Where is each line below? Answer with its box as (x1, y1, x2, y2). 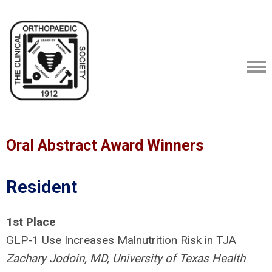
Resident (6, 177, 77, 197)
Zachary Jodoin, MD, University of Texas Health (6, 251, 245, 265)
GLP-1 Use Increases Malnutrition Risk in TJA (6, 233, 236, 247)
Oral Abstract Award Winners (6, 137, 203, 154)
